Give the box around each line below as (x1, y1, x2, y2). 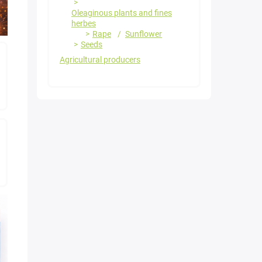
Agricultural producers (60, 55, 140, 65)
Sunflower (125, 29, 162, 39)
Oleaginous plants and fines (71, 8, 172, 18)
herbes (71, 19, 96, 29)
